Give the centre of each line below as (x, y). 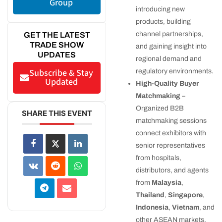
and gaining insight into (171, 47)
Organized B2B (160, 109)
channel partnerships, (169, 34)
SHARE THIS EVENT (57, 113)
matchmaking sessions (171, 121)
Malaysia (166, 183)
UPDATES (57, 55)
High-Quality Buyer (167, 84)
